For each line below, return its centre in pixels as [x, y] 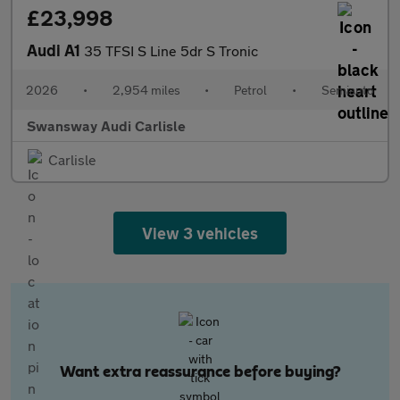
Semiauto [347, 90]
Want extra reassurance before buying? [200, 372]
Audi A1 [55, 50]
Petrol [251, 90]
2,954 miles [146, 90]
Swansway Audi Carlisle [106, 125]
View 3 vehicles [200, 233]
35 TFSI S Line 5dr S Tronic [171, 50]
